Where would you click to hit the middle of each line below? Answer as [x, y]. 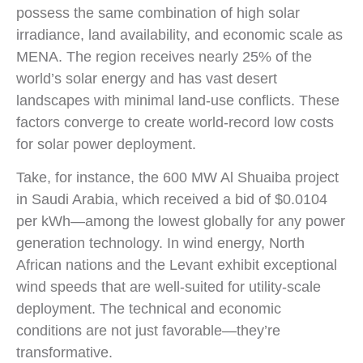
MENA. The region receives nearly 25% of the [164, 57]
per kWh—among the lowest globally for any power [181, 222]
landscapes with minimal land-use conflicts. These [178, 101]
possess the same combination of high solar [158, 13]
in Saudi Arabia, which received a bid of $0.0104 [172, 200]
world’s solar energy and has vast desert [147, 79]
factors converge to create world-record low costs [175, 123]
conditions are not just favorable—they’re [148, 331]
